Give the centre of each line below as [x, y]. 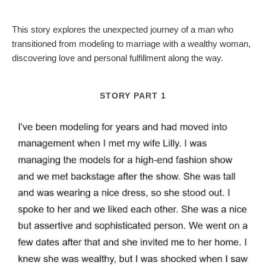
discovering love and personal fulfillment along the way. [118, 58]
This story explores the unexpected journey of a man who [123, 29]
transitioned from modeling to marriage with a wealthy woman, [131, 43]
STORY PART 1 [133, 95]
